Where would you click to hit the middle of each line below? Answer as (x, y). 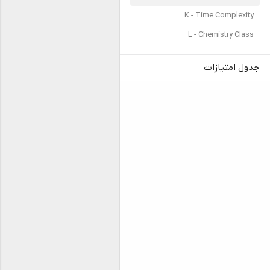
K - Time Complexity (219, 16)
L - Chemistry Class (221, 35)
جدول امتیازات (231, 68)
